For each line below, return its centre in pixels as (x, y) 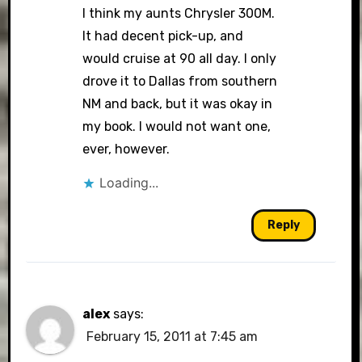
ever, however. (126, 149)
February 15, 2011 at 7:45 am (173, 337)
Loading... (129, 183)
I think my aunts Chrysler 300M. (179, 13)
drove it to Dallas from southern (180, 81)
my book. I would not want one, (177, 126)
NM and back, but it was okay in (178, 104)
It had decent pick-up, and (163, 36)
